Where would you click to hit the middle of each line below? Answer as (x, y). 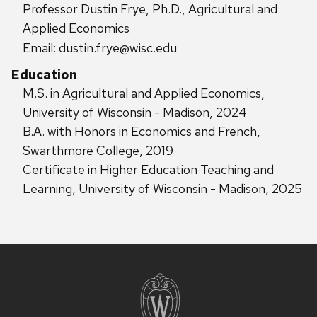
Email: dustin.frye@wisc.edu (100, 48)
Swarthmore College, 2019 (98, 150)
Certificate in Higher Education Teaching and (148, 169)
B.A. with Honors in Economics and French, (142, 131)
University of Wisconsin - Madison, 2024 (135, 112)
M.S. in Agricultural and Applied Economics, (144, 93)
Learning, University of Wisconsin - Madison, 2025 (162, 188)
